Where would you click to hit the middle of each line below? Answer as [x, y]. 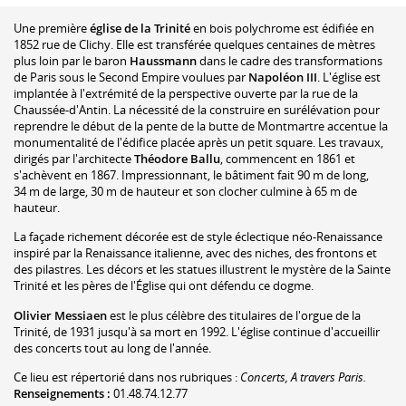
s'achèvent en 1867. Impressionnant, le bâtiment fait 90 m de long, [191, 174]
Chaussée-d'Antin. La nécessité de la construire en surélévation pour [197, 109]
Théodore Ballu [177, 158]
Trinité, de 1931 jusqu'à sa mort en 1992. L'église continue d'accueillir [197, 331]
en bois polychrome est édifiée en [282, 28]
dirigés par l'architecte [74, 158]
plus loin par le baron [72, 60]
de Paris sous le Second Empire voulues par [131, 77]
